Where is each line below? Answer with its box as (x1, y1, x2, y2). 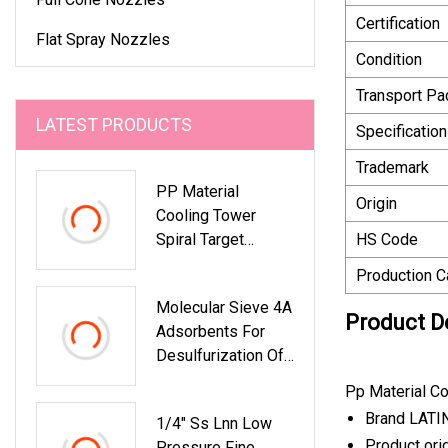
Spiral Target (156, 229, 244, 249)
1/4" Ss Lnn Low (156, 413, 272, 433)
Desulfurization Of (156, 345, 284, 365)
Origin (356, 193, 397, 213)
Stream (156, 393, 206, 413)
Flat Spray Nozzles (36, 29, 170, 49)
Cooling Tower (156, 205, 256, 225)
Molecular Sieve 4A (156, 297, 292, 317)
